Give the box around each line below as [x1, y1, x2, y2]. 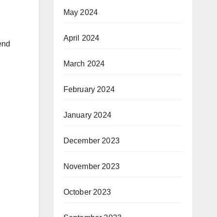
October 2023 [63, 188, 111, 196]
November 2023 [63, 162, 120, 170]
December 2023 [63, 137, 120, 145]
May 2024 [63, 8, 98, 16]
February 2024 [63, 85, 115, 93]
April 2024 [63, 34, 100, 42]
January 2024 [63, 111, 111, 119]
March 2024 [63, 60, 105, 68]
